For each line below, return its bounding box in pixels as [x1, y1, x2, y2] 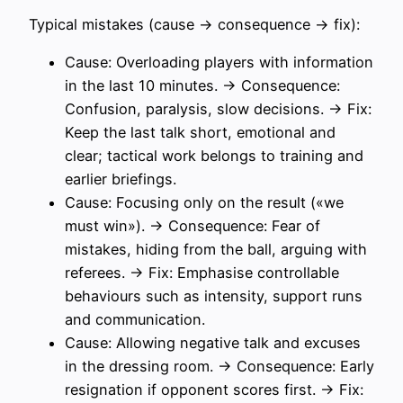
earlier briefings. [65, 170, 176, 188]
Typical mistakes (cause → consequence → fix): [29, 14, 360, 33]
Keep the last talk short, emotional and [65, 123, 336, 141]
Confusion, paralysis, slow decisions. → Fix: [65, 100, 372, 118]
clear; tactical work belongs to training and [65, 147, 363, 165]
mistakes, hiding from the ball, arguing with [65, 240, 367, 258]
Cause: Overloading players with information [65, 53, 373, 71]
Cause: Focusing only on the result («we [65, 193, 344, 211]
